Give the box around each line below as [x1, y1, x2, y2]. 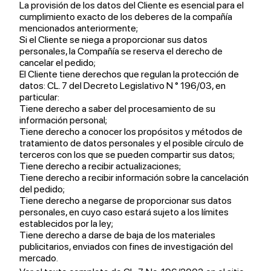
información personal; [19, 114, 107, 126]
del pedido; [19, 183, 65, 195]
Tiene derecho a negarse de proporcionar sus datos [19, 195, 232, 206]
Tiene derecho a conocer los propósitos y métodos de [19, 126, 243, 137]
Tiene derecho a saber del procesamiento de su [19, 103, 215, 114]
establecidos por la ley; [19, 218, 113, 229]
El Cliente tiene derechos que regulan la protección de [19, 68, 239, 80]
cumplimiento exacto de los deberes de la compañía [19, 11, 232, 22]
